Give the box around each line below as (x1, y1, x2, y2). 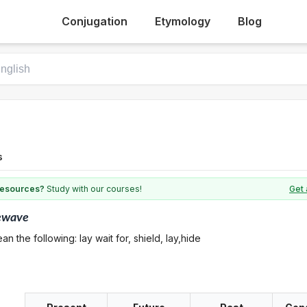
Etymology (154, 14, 210, 28)
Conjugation (61, 14, 127, 28)
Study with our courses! (45, 184, 142, 194)
